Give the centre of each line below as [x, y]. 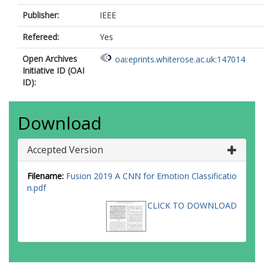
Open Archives [50, 59]
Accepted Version [65, 150]
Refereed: [41, 37]
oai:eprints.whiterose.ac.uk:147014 [180, 60]
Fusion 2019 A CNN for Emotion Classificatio [151, 176]
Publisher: [41, 15]
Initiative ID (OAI [53, 70]
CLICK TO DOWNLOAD [192, 205]
